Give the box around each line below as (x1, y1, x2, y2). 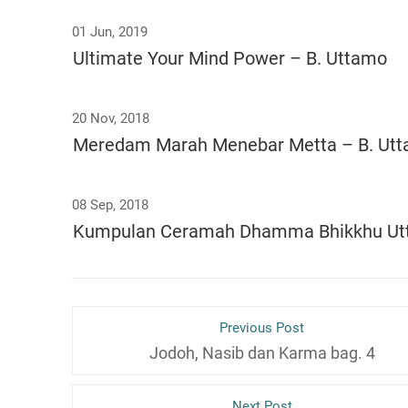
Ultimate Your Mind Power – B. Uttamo (73, 47, 387, 69)
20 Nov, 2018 (72, 110, 149, 127)
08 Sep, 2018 (72, 197, 148, 213)
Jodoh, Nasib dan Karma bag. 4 (148, 343, 375, 362)
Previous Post (219, 320, 305, 336)
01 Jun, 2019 (72, 24, 148, 40)
